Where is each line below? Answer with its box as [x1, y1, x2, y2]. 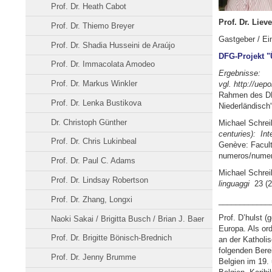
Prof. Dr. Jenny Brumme [51, 253, 137, 262]
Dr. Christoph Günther [51, 117, 127, 127]
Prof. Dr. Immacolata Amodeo [51, 59, 155, 69]
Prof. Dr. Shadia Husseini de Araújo [51, 40, 175, 50]
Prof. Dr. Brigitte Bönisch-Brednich [51, 233, 172, 243]
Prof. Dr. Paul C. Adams [51, 156, 136, 166]
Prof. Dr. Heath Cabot [51, 2, 127, 12]
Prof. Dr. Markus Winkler [51, 79, 138, 89]
